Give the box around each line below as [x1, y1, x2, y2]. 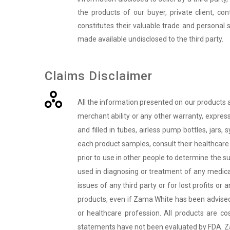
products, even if [77, 195, 134, 204]
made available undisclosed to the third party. [77, 35, 223, 44]
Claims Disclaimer [45, 69, 152, 84]
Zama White [133, 195, 174, 204]
